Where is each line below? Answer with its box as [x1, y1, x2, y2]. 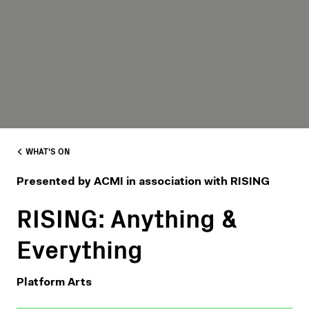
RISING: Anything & [17, 199, 237, 235]
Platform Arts [17, 277, 92, 288]
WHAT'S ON [26, 145, 70, 157]
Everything [17, 230, 143, 266]
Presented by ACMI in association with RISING [17, 177, 270, 188]
